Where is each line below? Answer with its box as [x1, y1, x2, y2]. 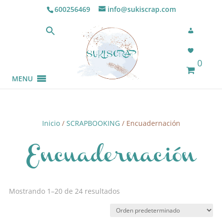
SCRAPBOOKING [66, 118, 120, 128]
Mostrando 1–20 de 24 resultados [8, 186, 120, 196]
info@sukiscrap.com [107, 4, 176, 14]
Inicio [42, 118, 60, 128]
